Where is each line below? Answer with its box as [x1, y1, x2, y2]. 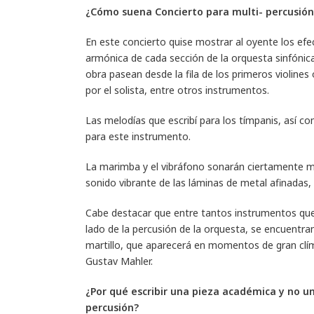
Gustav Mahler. [86, 254, 153, 268]
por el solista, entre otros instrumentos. [86, 83, 269, 97]
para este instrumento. [86, 129, 191, 143]
